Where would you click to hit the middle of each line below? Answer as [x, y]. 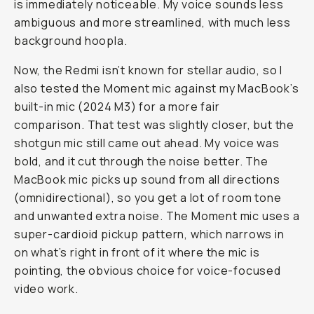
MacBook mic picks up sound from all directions [147, 179]
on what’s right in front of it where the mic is [137, 252]
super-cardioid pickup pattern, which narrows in [149, 234]
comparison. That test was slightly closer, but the [154, 125]
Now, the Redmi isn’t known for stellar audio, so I [148, 70]
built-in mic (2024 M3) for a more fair [117, 107]
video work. [46, 289]
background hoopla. [71, 41]
